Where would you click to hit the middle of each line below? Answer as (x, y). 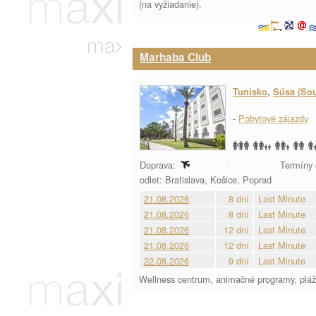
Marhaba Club (175, 57)
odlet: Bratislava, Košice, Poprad (207, 180)
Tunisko (250, 92)
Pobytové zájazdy (273, 118)
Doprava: (159, 165)
